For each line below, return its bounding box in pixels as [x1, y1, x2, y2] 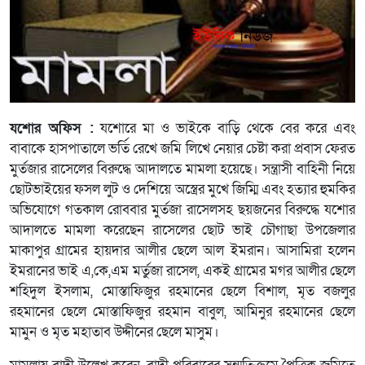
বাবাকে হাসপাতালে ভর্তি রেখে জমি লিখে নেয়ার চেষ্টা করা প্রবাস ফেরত [10, 139, 355, 158]
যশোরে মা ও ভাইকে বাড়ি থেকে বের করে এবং [94, 119, 355, 138]
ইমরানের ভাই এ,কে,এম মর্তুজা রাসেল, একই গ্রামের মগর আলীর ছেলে [10, 262, 355, 280]
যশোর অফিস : [10, 119, 94, 138]
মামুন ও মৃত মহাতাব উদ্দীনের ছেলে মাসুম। [10, 323, 219, 341]
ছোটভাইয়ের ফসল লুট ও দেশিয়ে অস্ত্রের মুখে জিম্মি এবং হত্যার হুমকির [10, 180, 355, 199]
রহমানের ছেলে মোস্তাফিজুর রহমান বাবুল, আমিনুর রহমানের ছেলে [10, 302, 355, 321]
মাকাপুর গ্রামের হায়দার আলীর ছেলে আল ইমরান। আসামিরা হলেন [10, 241, 355, 260]
